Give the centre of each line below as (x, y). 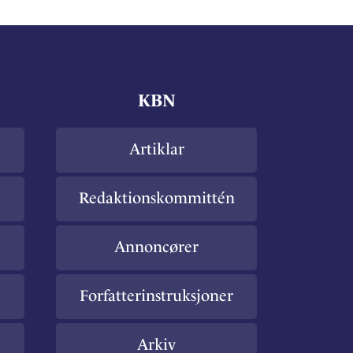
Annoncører (156, 247)
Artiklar (156, 149)
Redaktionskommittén (156, 198)
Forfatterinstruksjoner (156, 295)
